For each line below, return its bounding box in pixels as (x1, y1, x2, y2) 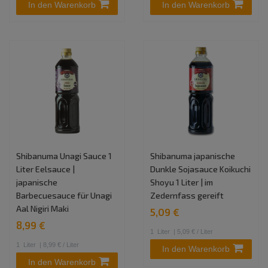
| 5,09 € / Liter (172, 228, 214, 236)
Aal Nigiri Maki (16, 203, 69, 214)
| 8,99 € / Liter (38, 241, 80, 249)
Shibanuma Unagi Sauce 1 (16, 150, 112, 161)
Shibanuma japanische (150, 150, 236, 161)
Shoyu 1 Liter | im (150, 176, 214, 187)
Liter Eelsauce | (16, 163, 75, 174)
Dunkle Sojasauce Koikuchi (150, 163, 251, 174)
